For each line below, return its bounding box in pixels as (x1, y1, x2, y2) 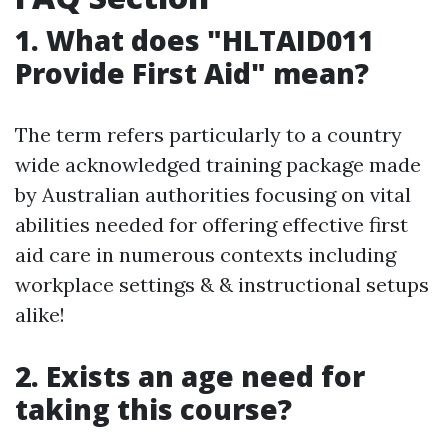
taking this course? (15, 390, 292, 429)
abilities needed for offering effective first (15, 212, 408, 238)
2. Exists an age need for (15, 357, 365, 396)
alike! (15, 302, 65, 328)
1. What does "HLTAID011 (15, 21, 374, 60)
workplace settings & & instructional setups (15, 272, 429, 298)
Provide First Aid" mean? (15, 54, 369, 93)
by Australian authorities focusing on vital (15, 182, 411, 208)
